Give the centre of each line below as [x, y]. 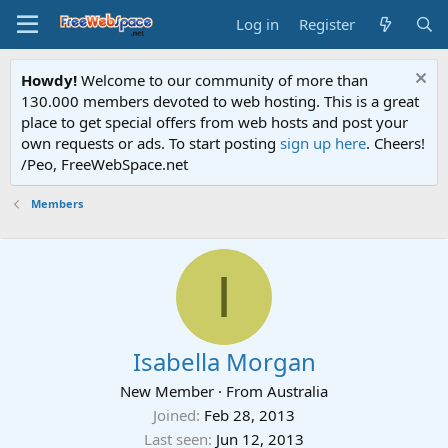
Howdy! [49, 80]
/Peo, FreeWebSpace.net [104, 164]
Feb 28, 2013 [249, 415]
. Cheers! [395, 143]
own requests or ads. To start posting [150, 143]
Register [327, 24]
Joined [174, 415]
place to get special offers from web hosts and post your [214, 122]
